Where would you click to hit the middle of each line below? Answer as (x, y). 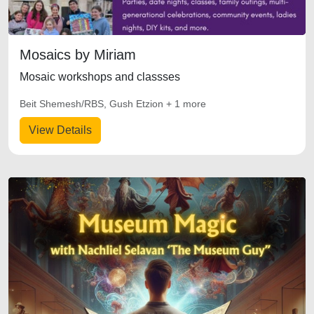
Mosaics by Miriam (78, 55)
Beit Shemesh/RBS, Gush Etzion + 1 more (113, 104)
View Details (60, 130)
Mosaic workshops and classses (100, 77)
